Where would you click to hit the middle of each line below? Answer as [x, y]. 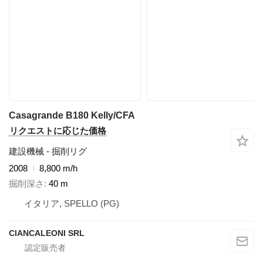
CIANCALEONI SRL [47, 233]
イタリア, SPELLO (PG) [72, 203]
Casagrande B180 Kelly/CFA [72, 115]
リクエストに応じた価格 [58, 130]
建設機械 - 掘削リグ [48, 151]
